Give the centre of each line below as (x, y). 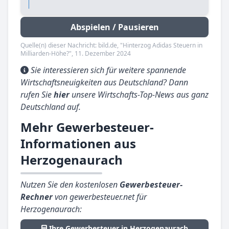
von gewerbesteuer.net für (100, 197)
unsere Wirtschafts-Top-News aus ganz (139, 95)
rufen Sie (37, 95)
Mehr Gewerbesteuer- (87, 127)
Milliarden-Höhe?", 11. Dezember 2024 (76, 54)
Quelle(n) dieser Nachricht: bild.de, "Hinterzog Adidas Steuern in (111, 45)
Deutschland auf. (51, 107)
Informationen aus (78, 144)
